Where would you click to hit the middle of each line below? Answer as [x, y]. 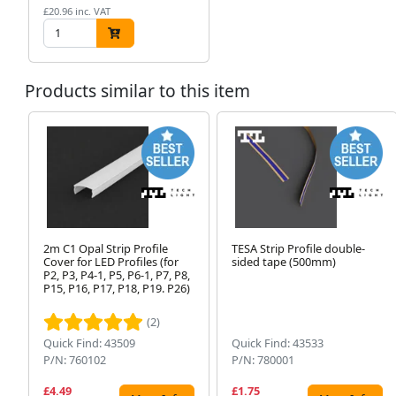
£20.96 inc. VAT [77, 11]
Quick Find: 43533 [277, 343]
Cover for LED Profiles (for [111, 262]
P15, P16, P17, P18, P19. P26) [117, 289]
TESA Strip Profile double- [298, 249]
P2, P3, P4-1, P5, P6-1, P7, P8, [117, 275]
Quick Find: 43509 [89, 343]
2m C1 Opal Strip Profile [106, 249]
